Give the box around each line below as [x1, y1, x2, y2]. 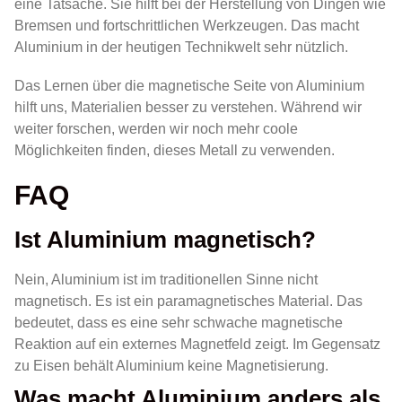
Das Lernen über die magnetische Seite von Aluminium [14, 78, 364, 94]
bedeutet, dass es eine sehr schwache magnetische [14, 315, 343, 331]
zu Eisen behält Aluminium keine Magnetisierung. [14, 358, 328, 374]
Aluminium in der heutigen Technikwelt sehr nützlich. [14, 39, 348, 55]
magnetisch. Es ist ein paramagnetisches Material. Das [14, 293, 363, 310]
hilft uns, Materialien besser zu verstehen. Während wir [14, 100, 362, 116]
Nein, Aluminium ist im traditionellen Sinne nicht [14, 272, 318, 288]
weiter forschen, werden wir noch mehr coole [14, 121, 298, 137]
